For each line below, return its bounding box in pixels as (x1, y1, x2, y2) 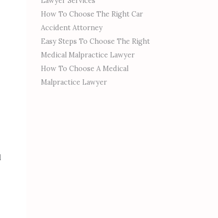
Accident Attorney (40, 23, 103, 32)
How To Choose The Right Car (40, 10, 143, 18)
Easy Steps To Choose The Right (40, 37, 150, 46)
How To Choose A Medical (40, 64, 128, 73)
